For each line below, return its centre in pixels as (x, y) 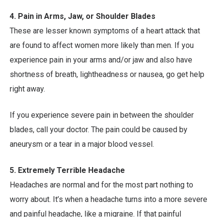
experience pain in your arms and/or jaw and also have (101, 60)
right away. (27, 89)
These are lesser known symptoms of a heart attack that (105, 31)
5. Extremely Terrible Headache (67, 170)
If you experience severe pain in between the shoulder (102, 115)
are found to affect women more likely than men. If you (102, 46)
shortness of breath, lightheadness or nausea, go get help (107, 75)
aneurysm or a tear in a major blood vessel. (82, 144)
